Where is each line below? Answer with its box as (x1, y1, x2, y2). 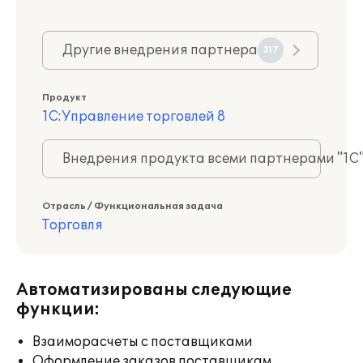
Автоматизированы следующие (16, 280, 292, 300)
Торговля (42, 217, 103, 233)
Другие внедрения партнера (62, 42, 258, 58)
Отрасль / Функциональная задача (42, 201, 223, 211)
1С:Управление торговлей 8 (42, 109, 225, 125)
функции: (16, 300, 100, 319)
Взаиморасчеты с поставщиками (32, 334, 253, 350)
